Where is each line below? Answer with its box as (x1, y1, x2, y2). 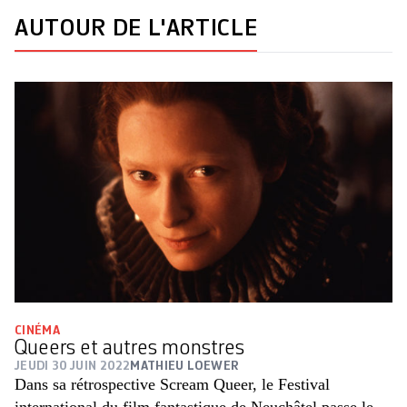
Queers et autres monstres (15, 338, 244, 361)
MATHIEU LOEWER (130, 360, 240, 373)
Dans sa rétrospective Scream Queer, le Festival (15, 375, 330, 394)
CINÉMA (15, 324, 61, 338)
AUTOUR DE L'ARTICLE (15, 17, 258, 42)
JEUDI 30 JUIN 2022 (15, 360, 131, 373)
